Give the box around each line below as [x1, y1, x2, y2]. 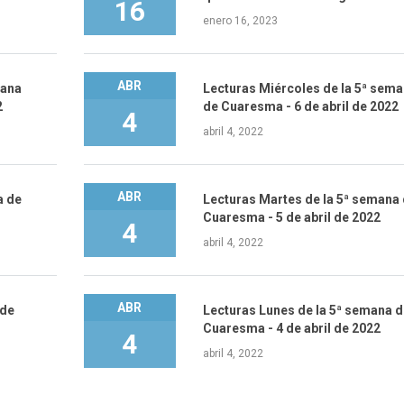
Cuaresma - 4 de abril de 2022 [202, 320, 381, 335]
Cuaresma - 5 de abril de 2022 [202, 209, 381, 225]
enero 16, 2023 [202, 14, 278, 27]
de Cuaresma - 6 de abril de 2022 [202, 98, 399, 114]
